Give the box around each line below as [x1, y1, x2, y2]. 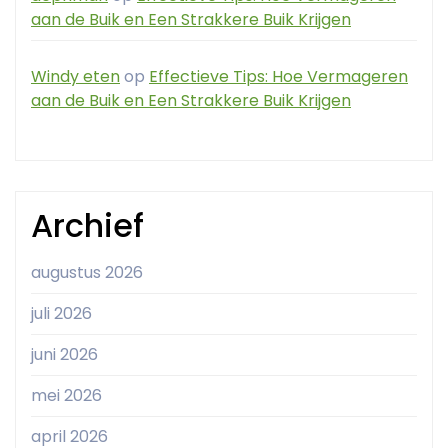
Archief [31, 203, 144, 249]
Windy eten [31, 65, 120, 89]
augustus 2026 [31, 261, 143, 285]
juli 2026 [31, 302, 92, 326]
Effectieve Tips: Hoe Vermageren [149, 65, 408, 89]
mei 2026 [31, 384, 102, 408]
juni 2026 [31, 343, 98, 367]
